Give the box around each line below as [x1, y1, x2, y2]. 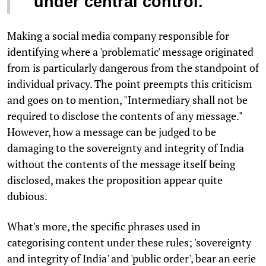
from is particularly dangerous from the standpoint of [7, 61, 259, 75]
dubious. [7, 189, 47, 204]
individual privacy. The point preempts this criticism [7, 77, 252, 91]
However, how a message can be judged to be [7, 125, 216, 140]
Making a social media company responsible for [7, 28, 229, 43]
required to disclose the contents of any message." [7, 109, 242, 123]
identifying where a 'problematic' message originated [7, 45, 254, 59]
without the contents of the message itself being [7, 157, 235, 172]
